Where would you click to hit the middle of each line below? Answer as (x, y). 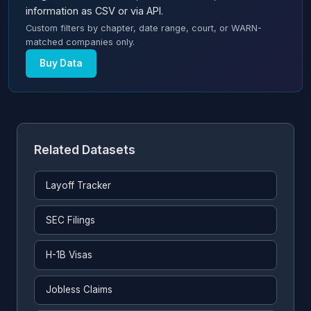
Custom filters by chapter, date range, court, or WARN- (144, 28)
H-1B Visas (69, 255)
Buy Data (61, 64)
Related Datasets (85, 150)
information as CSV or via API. (94, 11)
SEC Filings (70, 220)
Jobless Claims (79, 290)
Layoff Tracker (78, 185)
